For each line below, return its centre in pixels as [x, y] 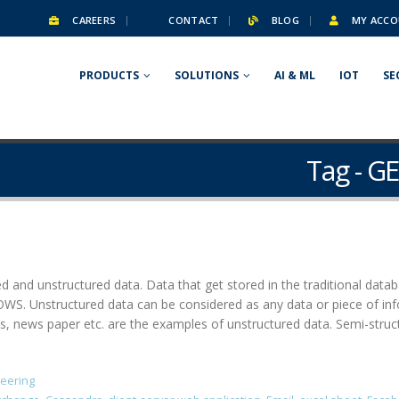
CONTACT [192, 20]
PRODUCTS [109, 75]
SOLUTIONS [207, 75]
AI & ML [295, 75]
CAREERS [93, 20]
